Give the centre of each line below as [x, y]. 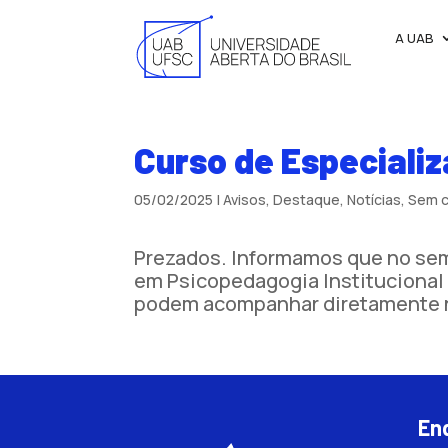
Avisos [245, 200]
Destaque [307, 200]
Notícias [374, 200]
